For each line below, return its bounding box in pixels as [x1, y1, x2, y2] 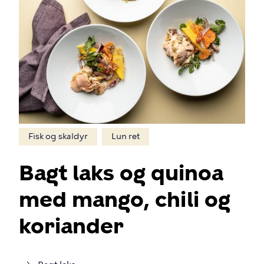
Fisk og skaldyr [28, 131, 88, 142]
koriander [19, 213, 124, 239]
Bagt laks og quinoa [19, 160, 223, 186]
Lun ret [111, 131, 140, 142]
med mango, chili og [19, 187, 230, 213]
